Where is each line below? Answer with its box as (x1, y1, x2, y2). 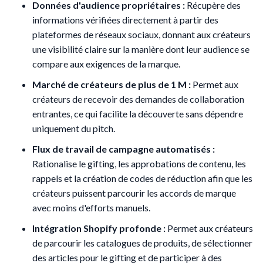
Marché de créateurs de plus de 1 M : (32, 78, 191, 90)
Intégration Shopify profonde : (32, 222, 166, 234)
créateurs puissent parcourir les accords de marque (32, 187, 236, 198)
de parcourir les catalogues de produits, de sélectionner (32, 237, 252, 248)
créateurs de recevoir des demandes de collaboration (32, 93, 244, 104)
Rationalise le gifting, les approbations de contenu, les (32, 157, 246, 169)
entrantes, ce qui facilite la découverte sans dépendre (32, 107, 243, 119)
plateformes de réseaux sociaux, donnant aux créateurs (32, 28, 251, 40)
